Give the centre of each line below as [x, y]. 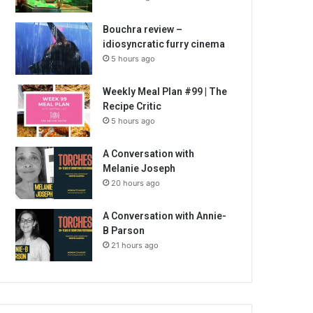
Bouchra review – [143, 29]
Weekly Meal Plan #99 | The [165, 92]
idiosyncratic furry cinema [164, 44]
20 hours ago [136, 183]
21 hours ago [135, 245]
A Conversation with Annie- [165, 216]
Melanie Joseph [139, 168]
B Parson [124, 231]
